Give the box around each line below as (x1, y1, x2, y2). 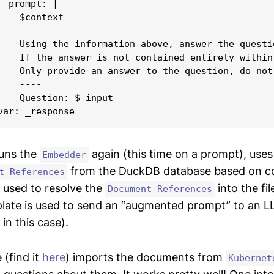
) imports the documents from (65, 250, 226, 264)
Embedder (42, 149, 86, 160)
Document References (108, 183, 212, 194)
